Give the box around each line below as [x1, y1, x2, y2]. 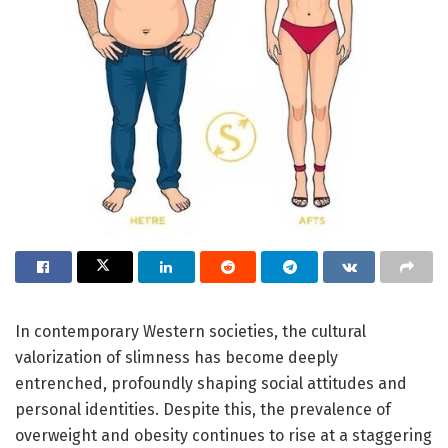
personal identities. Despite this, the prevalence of [15, 399, 391, 419]
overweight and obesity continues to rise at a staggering [15, 425, 432, 445]
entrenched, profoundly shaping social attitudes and [15, 373, 407, 393]
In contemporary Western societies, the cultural [15, 321, 366, 341]
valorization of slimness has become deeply [15, 347, 338, 367]
